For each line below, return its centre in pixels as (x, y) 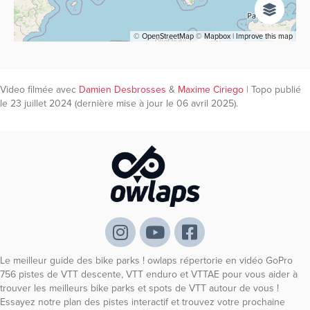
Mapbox (217, 36)
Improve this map (264, 36)
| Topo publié (272, 89)
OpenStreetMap (168, 36)
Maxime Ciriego (211, 89)
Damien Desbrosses (122, 89)
